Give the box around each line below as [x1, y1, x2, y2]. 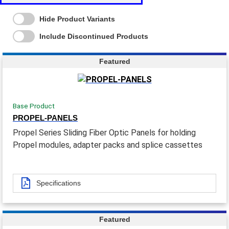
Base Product [13, 101, 55, 110]
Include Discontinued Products [39, 32, 148, 40]
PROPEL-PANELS [13, 113, 78, 122]
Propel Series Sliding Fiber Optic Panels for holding [13, 127, 196, 138]
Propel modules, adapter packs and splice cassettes [13, 140, 202, 150]
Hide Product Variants [39, 15, 115, 23]
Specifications [36, 178, 81, 187]
